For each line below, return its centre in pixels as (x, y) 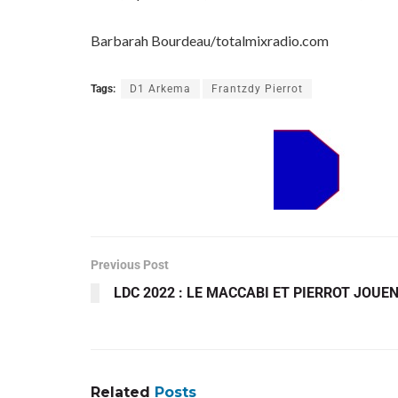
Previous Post (130, 265)
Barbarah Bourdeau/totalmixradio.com (210, 41)
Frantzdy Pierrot (257, 89)
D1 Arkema (160, 89)
